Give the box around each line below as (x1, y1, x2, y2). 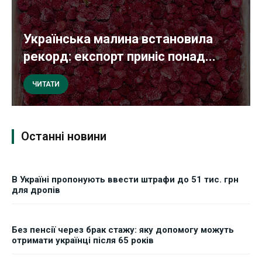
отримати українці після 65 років (12, 235, 154, 246)
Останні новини (21, 129, 106, 144)
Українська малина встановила (23, 32, 213, 47)
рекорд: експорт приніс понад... (23, 49, 216, 64)
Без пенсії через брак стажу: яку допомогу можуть (12, 225, 234, 236)
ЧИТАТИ (32, 80, 60, 89)
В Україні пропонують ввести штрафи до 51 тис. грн (12, 174, 239, 185)
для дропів (12, 185, 60, 196)
